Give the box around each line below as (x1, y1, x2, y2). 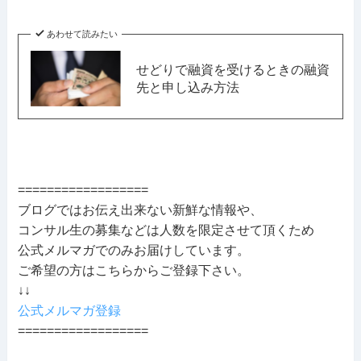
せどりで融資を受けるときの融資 (135, 62, 330, 77)
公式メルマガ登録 (18, 303, 122, 317)
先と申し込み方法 (135, 80, 239, 95)
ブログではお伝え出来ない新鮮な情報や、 (18, 202, 263, 217)
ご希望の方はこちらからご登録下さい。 (18, 263, 251, 277)
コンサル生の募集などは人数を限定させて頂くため (18, 222, 315, 237)
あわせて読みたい (46, 28, 118, 39)
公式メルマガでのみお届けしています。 (18, 243, 251, 257)
